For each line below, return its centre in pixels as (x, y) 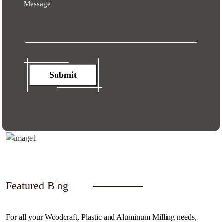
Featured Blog (37, 185)
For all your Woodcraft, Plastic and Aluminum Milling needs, (101, 217)
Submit (63, 75)
